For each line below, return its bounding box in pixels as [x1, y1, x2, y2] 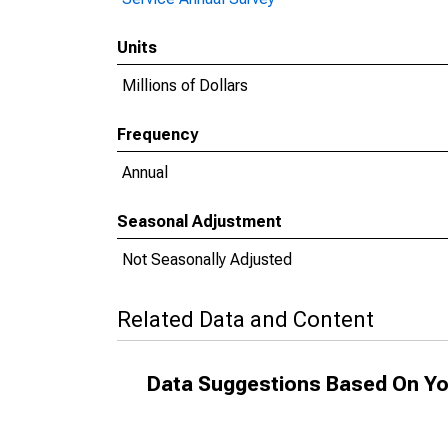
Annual [122, 163, 168, 182]
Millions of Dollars [122, 76, 248, 95]
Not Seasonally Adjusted [122, 250, 292, 269]
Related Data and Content [117, 307, 374, 332]
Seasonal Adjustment [117, 212, 282, 231]
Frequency [117, 125, 198, 144]
